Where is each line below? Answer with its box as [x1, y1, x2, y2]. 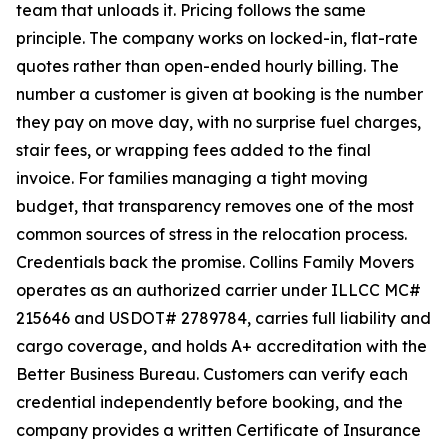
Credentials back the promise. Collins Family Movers [16, 252, 414, 273]
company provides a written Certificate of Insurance [16, 420, 421, 441]
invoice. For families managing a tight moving [16, 168, 368, 189]
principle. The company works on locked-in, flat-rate [16, 28, 418, 49]
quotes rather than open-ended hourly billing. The [16, 56, 399, 77]
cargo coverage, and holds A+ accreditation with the [16, 336, 427, 357]
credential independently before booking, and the [16, 392, 403, 413]
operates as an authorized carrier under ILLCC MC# [16, 280, 421, 301]
